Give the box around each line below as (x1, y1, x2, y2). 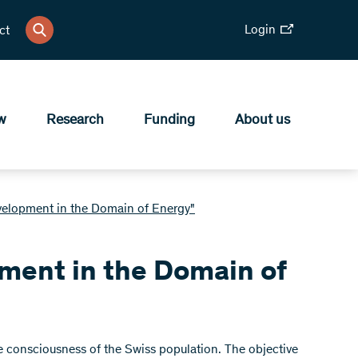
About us (235, 113, 290, 128)
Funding (144, 113, 195, 128)
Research (46, 113, 104, 128)
